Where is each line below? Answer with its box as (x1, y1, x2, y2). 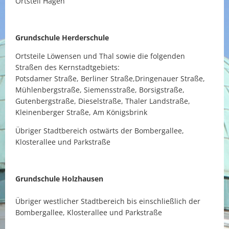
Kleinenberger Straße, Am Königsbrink (15, 107, 147, 117)
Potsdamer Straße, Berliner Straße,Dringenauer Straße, (15, 74, 205, 83)
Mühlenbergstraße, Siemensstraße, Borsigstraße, (15, 85, 185, 95)
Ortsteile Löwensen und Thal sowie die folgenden (15, 51, 185, 61)
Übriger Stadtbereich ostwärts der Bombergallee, (15, 126, 184, 135)
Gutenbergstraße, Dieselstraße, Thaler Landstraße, (15, 96, 190, 106)
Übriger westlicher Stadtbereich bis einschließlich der (15, 196, 200, 206)
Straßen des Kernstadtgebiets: (15, 62, 120, 72)
